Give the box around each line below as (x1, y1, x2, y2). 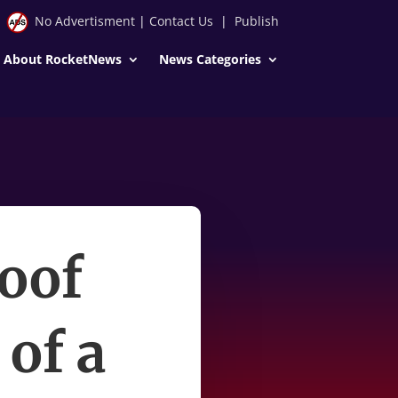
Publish (234, 12, 279, 29)
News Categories (158, 50, 261, 68)
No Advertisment (34, 12, 135, 29)
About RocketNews (3, 50, 122, 68)
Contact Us (148, 12, 213, 29)
